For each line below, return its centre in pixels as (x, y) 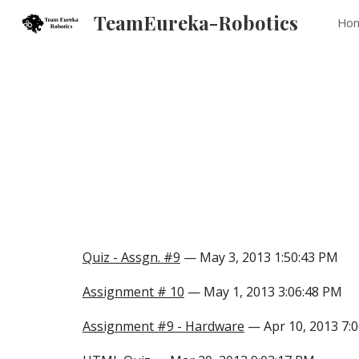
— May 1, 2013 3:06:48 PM (263, 292)
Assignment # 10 (133, 292)
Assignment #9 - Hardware (163, 326)
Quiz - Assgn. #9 (131, 257)
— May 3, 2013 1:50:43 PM (259, 257)
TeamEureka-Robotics (196, 22)
